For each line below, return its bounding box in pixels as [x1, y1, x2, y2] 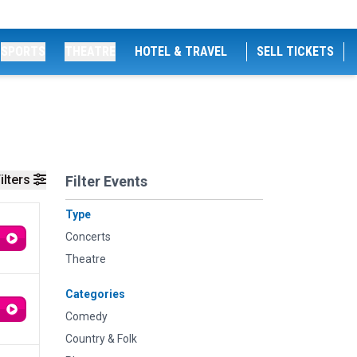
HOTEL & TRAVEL [135, 44, 227, 59]
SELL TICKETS [257, 44, 334, 59]
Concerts [65, 230, 111, 243]
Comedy [65, 310, 108, 323]
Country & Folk [65, 332, 137, 345]
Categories [65, 288, 125, 300]
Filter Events [65, 173, 147, 190]
